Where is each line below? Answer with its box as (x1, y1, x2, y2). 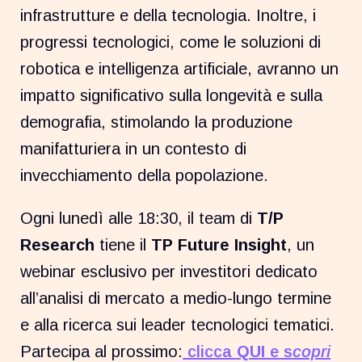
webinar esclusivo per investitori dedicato (20, 263, 318, 281)
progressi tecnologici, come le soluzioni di (20, 33, 322, 52)
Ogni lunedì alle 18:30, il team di (20, 209, 258, 228)
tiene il (95, 236, 152, 255)
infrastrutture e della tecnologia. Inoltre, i (20, 6, 317, 25)
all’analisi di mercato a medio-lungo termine (20, 289, 332, 308)
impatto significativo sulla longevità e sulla (20, 86, 323, 105)
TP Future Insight (151, 236, 288, 255)
